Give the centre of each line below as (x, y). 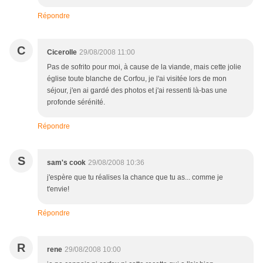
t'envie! (58, 189)
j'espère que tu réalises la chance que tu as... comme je (135, 178)
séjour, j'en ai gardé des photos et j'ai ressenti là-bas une (137, 91)
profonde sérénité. (76, 102)
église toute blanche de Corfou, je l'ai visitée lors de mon (137, 79)
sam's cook (66, 163)
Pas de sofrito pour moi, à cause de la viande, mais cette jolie (144, 67)
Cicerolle (62, 53)
